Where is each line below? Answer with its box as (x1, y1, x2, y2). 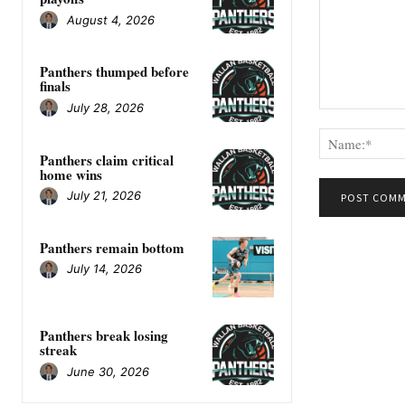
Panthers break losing (40, 325, 168, 346)
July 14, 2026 (67, 261, 142, 277)
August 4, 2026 (67, 12, 155, 27)
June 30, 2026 (67, 363, 149, 379)
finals (40, 76, 71, 97)
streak (40, 340, 77, 361)
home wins (40, 164, 102, 184)
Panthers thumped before (40, 61, 189, 82)
